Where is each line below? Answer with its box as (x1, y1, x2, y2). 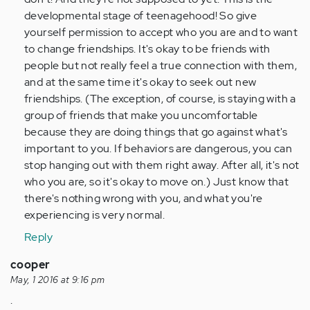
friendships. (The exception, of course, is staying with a (24, 91, 296, 107)
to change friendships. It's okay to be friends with (24, 42, 271, 57)
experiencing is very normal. (24, 208, 165, 223)
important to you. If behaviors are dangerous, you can (24, 141, 293, 156)
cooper (10, 257, 51, 273)
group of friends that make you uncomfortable (24, 108, 258, 123)
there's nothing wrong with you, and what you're (24, 191, 263, 206)
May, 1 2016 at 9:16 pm (10, 274, 105, 286)
